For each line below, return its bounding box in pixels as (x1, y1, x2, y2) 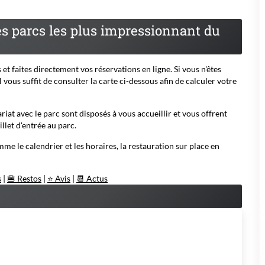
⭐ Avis (47, 173, 70, 183)
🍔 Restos (7, 173, 41, 183)
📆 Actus (76, 173, 108, 183)
